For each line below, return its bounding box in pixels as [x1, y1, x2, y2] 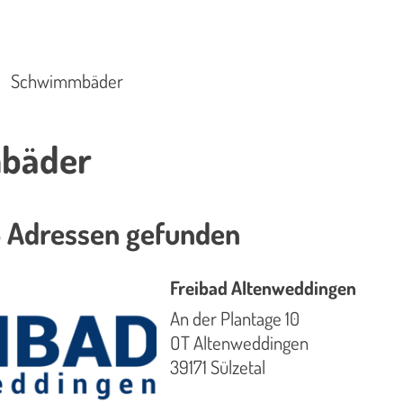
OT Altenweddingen [170, 331, 309, 355]
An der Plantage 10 [170, 307, 300, 331]
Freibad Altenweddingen [170, 275, 357, 300]
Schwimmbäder [10, 68, 123, 93]
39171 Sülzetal [170, 355, 266, 380]
